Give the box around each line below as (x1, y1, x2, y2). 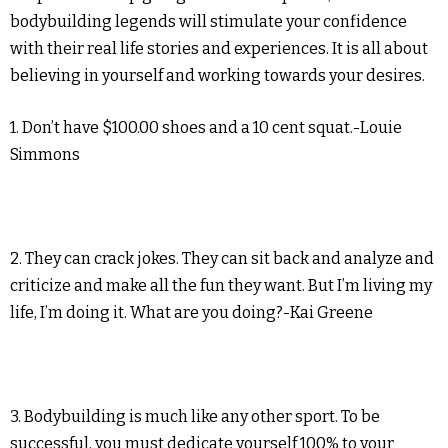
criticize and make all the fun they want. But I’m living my (10, 276, 432, 296)
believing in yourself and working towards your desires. (10, 66, 425, 86)
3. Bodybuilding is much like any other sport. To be (10, 407, 380, 427)
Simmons (10, 145, 80, 165)
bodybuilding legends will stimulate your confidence (10, 12, 407, 32)
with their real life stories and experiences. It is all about (10, 39, 428, 59)
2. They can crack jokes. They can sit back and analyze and (10, 249, 434, 269)
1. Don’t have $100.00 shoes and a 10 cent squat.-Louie (10, 118, 402, 138)
